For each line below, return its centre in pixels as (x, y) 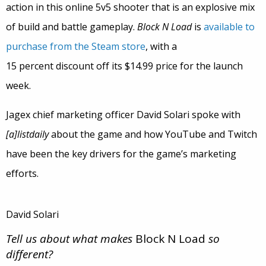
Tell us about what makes (71, 239)
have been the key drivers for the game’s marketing (121, 154)
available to (229, 27)
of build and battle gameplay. (72, 27)
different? (29, 254)
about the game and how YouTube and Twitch (153, 134)
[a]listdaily (27, 134)
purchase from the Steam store (76, 46)
